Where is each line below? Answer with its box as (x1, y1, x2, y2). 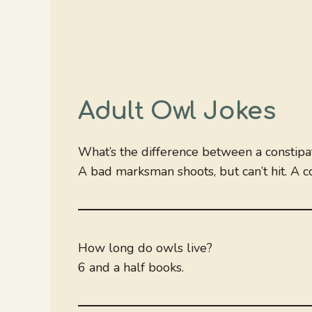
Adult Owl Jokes (78, 97, 276, 125)
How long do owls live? (78, 239, 212, 256)
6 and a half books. (78, 258, 184, 276)
